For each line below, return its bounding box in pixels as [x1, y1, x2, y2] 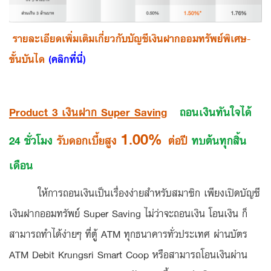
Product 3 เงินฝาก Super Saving [9, 102, 167, 121]
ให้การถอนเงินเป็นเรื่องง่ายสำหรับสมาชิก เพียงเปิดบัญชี [9, 184, 260, 201]
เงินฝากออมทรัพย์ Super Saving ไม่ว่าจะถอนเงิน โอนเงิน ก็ [9, 204, 247, 221]
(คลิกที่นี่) [48, 50, 86, 67]
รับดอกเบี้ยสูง [57, 131, 121, 149]
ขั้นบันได [9, 50, 48, 67]
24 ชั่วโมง [9, 131, 57, 149]
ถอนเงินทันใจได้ [171, 102, 252, 121]
